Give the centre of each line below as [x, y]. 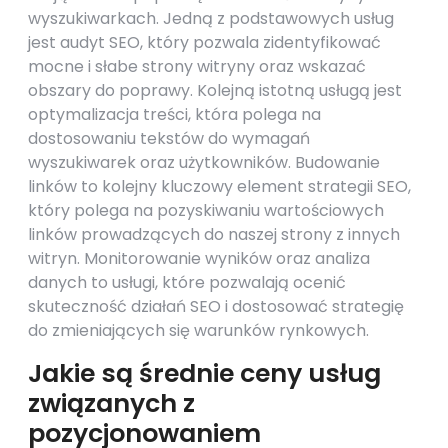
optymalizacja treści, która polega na [174, 114]
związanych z [111, 403]
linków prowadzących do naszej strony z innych [214, 234]
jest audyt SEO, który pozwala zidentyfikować [204, 42]
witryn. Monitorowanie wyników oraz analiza [199, 258]
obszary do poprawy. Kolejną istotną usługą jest [215, 90]
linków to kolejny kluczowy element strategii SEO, [219, 186]
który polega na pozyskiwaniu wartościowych [206, 210]
